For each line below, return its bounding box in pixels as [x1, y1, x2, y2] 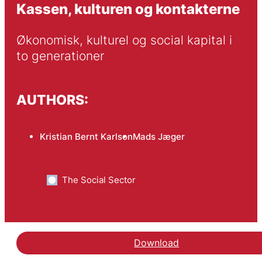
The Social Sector [61, 174, 136, 186]
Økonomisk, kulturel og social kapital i [16, 33, 232, 48]
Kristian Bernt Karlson [39, 131, 133, 143]
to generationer [16, 49, 104, 64]
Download [134, 237, 180, 249]
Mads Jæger [132, 131, 185, 143]
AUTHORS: [16, 91, 88, 108]
